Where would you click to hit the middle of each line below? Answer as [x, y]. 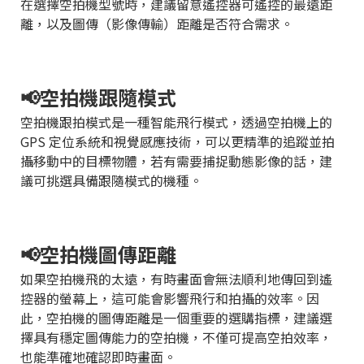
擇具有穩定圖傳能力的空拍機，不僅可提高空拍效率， [176, 337]
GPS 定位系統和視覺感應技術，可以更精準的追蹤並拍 [178, 141]
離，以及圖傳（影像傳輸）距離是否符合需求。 [160, 23]
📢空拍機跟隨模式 [98, 97]
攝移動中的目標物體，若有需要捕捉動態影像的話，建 [176, 160]
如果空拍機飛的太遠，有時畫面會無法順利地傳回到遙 [176, 278]
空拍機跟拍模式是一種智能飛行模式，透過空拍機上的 [176, 121]
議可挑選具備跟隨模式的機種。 [111, 180]
